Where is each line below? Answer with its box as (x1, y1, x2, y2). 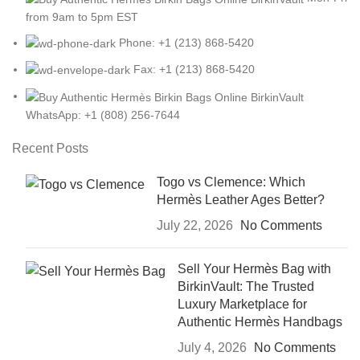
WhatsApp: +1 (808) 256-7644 (26, 108, 180, 121)
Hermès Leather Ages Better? (157, 192, 325, 207)
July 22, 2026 (157, 218, 233, 232)
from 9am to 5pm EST (26, 10, 138, 23)
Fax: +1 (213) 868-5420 (133, 63, 255, 76)
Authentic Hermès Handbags (178, 314, 342, 329)
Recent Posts (12, 141, 88, 155)
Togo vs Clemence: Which (157, 174, 305, 189)
